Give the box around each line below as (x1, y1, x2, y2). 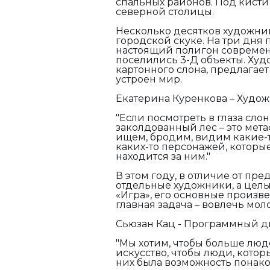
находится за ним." (116, 151, 213, 162)
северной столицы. (116, 6, 214, 17)
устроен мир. (116, 74, 182, 85)
